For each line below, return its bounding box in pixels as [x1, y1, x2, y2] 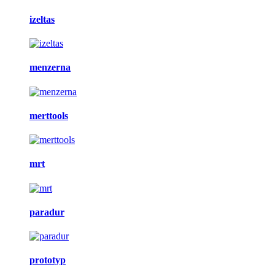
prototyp [29, 255, 66, 266]
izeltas [29, 14, 55, 25]
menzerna [29, 62, 71, 73]
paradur [29, 206, 64, 217]
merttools [29, 110, 68, 121]
